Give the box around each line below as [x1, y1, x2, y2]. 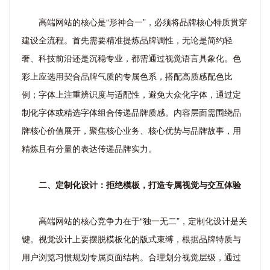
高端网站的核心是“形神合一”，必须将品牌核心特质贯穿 [39, 15, 247, 28]
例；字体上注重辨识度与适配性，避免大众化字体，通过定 [22, 87, 241, 100]
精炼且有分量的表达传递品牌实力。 [22, 142, 157, 154]
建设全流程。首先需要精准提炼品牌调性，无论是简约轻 [22, 33, 233, 46]
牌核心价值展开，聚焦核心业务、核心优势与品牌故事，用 [22, 124, 241, 136]
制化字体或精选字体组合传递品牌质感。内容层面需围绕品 [22, 105, 241, 118]
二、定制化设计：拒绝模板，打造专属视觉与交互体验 [39, 178, 241, 190]
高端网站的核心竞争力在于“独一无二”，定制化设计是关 [39, 214, 247, 227]
